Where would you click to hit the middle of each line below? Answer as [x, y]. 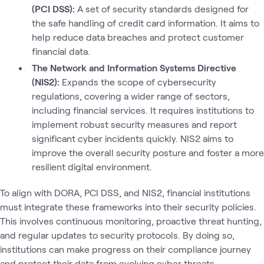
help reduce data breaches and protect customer [138, 37]
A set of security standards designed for [161, 9]
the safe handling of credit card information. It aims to [145, 23]
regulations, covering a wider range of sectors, [131, 96]
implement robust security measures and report [134, 124]
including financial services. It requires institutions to [143, 110]
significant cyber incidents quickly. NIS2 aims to [132, 138]
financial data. [61, 51]
